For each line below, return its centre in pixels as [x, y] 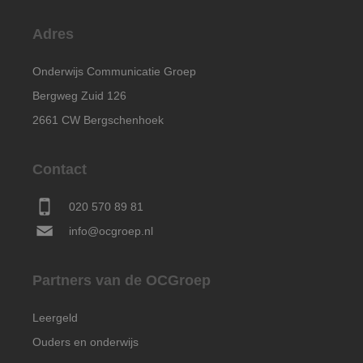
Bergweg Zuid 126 [79, 96]
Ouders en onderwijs [85, 342]
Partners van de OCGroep [122, 280]
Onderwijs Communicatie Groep [114, 71]
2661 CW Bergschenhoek [98, 120]
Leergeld [55, 318]
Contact [60, 169]
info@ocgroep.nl [111, 231]
